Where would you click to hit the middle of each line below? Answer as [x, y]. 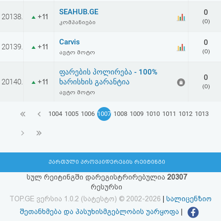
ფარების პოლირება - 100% [108, 72]
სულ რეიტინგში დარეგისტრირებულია [97, 177]
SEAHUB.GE [79, 12]
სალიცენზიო [189, 199]
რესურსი [107, 187]
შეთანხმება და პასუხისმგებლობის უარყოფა [99, 212]
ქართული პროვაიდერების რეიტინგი [107, 162]
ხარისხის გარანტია [94, 82]
